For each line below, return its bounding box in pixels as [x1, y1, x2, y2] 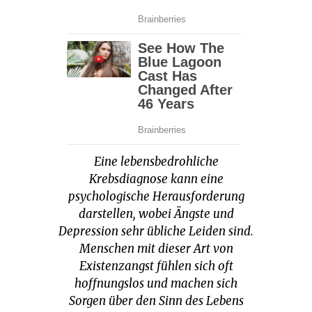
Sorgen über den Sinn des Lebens [68, 293, 244, 309]
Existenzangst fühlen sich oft [79, 258, 233, 274]
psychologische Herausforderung [68, 189, 244, 205]
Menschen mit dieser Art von [79, 241, 233, 257]
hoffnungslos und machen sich [75, 276, 237, 292]
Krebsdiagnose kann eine [88, 171, 224, 187]
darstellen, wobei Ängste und [78, 206, 234, 222]
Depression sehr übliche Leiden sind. [58, 224, 253, 240]
